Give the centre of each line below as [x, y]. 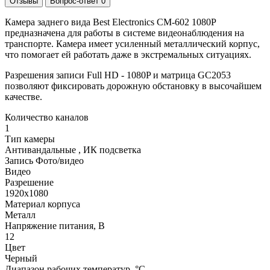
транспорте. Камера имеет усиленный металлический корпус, [132, 43]
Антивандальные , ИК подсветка [73, 149]
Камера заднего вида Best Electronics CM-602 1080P [110, 22]
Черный [21, 258]
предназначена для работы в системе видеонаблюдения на [124, 33]
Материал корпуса [42, 204]
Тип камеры [30, 139]
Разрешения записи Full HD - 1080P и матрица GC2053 [118, 75]
